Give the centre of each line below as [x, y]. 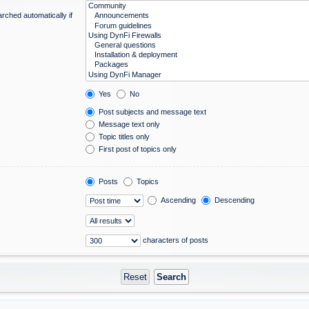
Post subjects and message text [152, 111]
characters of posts [175, 240]
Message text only [129, 124]
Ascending [178, 200]
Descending [234, 200]
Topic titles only [123, 136]
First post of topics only [137, 149]
